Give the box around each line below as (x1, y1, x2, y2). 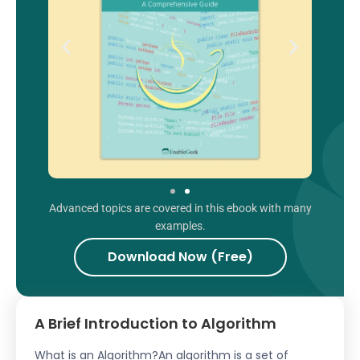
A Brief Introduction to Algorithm (35, 313, 276, 334)
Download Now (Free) (107, 247, 253, 267)
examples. (154, 219, 206, 233)
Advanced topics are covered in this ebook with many (48, 202, 312, 215)
